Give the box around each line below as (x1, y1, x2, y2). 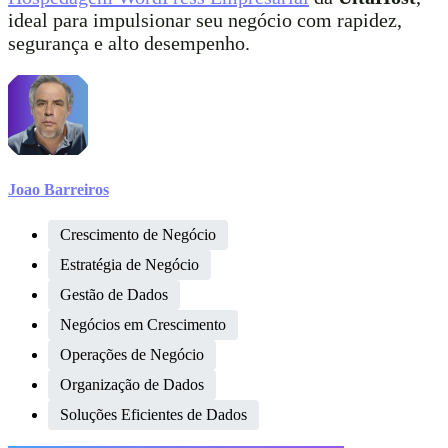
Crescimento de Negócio (60, 225, 216, 243)
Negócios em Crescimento (60, 315, 226, 333)
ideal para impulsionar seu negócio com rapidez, (8, 9, 402, 32)
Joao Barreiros (8, 180, 109, 198)
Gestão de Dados (60, 285, 168, 303)
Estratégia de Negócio (60, 255, 199, 273)
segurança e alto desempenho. (8, 32, 250, 55)
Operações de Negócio (60, 345, 204, 363)
